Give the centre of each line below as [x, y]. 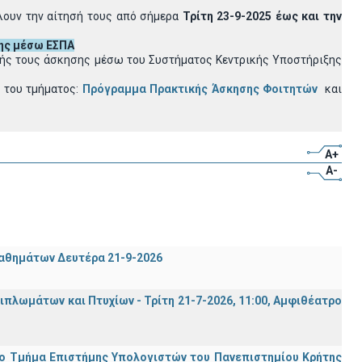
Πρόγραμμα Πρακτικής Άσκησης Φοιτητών [200, 89]
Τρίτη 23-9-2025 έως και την [262, 16]
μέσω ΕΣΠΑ [44, 45]
